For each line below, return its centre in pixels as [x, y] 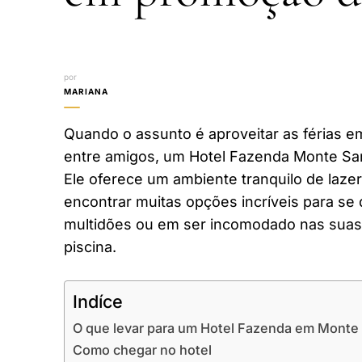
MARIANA [86, 91]
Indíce [98, 301]
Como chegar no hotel [142, 349]
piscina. [90, 246]
